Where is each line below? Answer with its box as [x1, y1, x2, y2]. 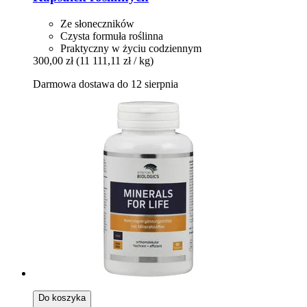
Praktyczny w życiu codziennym [60, 42, 201, 54]
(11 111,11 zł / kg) [76, 54, 153, 66]
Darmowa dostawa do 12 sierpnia [33, 77, 178, 90]
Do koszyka [38, 292, 86, 303]
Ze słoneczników [60, 17, 134, 29]
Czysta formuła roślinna [60, 29, 163, 42]
